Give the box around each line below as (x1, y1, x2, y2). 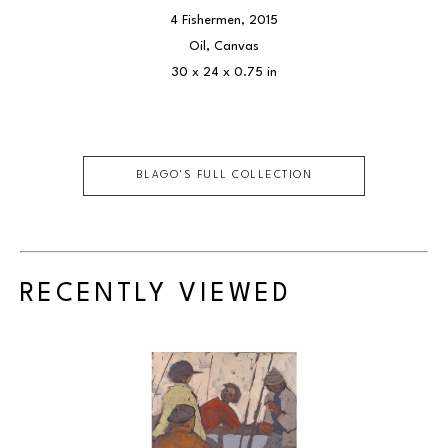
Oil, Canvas (189, 40, 259, 53)
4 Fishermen (170, 14, 241, 27)
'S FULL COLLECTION (179, 170, 313, 181)
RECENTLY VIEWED (20, 282, 292, 307)
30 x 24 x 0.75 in (171, 66, 277, 79)
